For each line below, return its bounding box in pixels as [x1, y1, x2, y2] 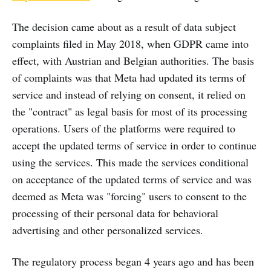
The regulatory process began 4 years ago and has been [12, 254, 254, 269]
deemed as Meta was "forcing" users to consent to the [12, 189, 247, 204]
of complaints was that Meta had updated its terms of [12, 70, 246, 85]
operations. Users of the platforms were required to [12, 121, 235, 136]
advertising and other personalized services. [12, 223, 203, 238]
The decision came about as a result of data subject [12, 19, 236, 34]
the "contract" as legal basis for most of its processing [12, 104, 247, 119]
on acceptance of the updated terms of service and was [12, 172, 252, 187]
